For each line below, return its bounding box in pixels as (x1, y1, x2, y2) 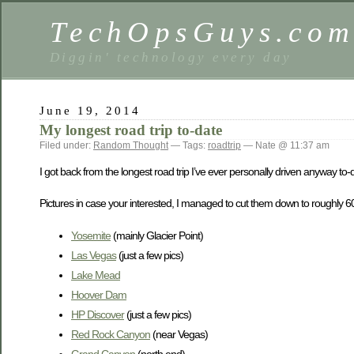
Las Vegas (71, 248, 116, 262)
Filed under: (40, 140, 93, 151)
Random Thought (93, 140, 168, 151)
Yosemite (71, 228, 111, 242)
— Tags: (168, 140, 208, 151)
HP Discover (71, 307, 124, 321)
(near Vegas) (150, 327, 208, 341)
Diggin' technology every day (50, 49, 292, 65)
